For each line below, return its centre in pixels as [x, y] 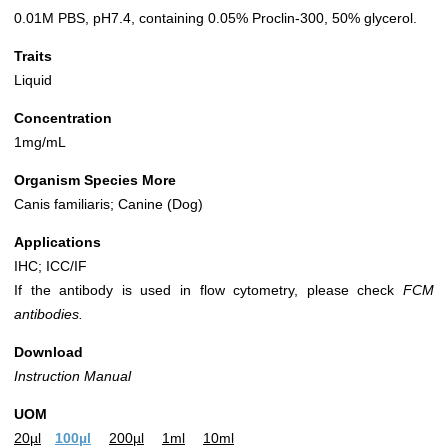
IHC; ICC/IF [50, 266]
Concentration [63, 118]
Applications [57, 242]
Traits [33, 56]
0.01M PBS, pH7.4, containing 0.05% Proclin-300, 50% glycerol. [215, 18]
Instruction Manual [72, 376]
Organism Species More [95, 180]
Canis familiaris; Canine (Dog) [108, 204]
